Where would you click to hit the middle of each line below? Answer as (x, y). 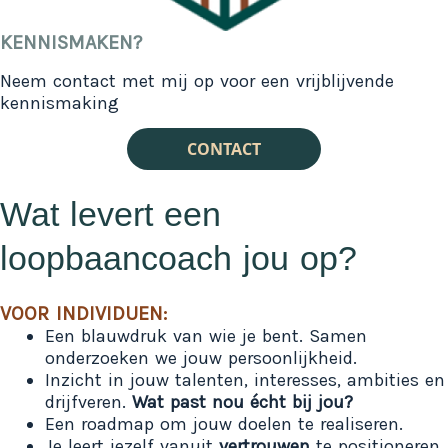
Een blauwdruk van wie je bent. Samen (206, 335)
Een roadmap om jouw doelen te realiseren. (224, 423)
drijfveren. (88, 401)
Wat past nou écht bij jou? (242, 401)
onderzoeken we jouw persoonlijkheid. (201, 357)
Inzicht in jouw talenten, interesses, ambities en (245, 379)
